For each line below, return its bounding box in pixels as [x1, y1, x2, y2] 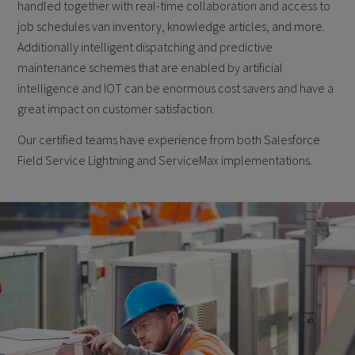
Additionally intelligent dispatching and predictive [17, 39, 273, 55]
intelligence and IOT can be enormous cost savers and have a [17, 80, 334, 97]
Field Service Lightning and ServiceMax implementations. [17, 151, 313, 168]
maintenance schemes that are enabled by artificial [17, 59, 284, 76]
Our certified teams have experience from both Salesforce [17, 131, 321, 147]
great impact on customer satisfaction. [17, 101, 216, 117]
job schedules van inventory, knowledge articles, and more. [17, 18, 326, 35]
